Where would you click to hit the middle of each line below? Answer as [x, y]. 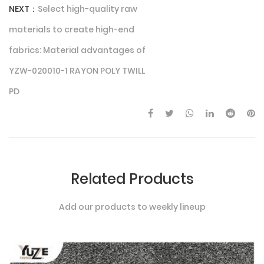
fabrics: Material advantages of [77, 50]
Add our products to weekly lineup [132, 207]
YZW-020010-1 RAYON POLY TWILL [77, 71]
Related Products [132, 179]
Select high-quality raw [88, 9]
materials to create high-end [72, 29]
